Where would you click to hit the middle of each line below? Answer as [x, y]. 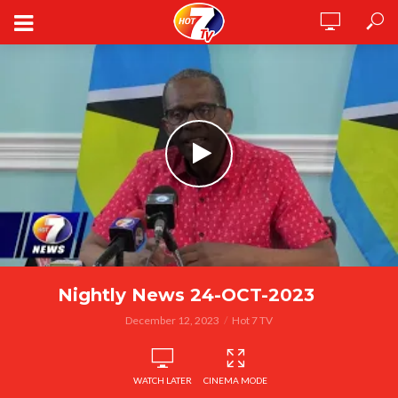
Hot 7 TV [252, 320]
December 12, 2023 [172, 320]
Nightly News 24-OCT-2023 [186, 295]
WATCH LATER [163, 380]
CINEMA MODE [235, 380]
